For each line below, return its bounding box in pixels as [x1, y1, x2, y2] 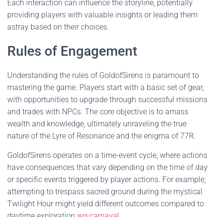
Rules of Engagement [7, 43, 137, 59]
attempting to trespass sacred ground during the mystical [7, 187, 202, 196]
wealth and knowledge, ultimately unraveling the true [7, 119, 186, 128]
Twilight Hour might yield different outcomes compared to [7, 199, 204, 208]
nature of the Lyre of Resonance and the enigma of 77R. [7, 131, 196, 140]
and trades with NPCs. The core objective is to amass [7, 107, 188, 116]
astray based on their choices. [7, 22, 109, 31]
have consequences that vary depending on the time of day [7, 163, 208, 172]
